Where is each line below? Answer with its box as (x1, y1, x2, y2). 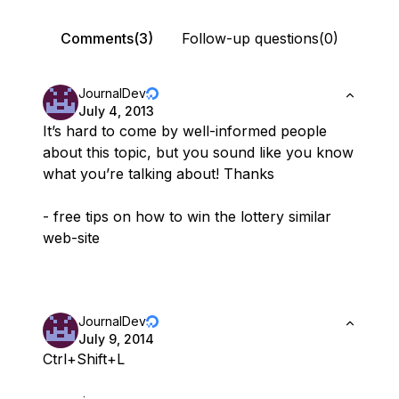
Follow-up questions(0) (182, 29, 338, 48)
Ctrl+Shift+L (43, 350, 125, 369)
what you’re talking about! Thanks (43, 165, 274, 183)
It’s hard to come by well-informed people (43, 122, 327, 141)
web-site (43, 229, 100, 248)
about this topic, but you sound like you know (43, 143, 354, 162)
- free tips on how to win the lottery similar (43, 208, 331, 226)
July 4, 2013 (78, 103, 154, 119)
